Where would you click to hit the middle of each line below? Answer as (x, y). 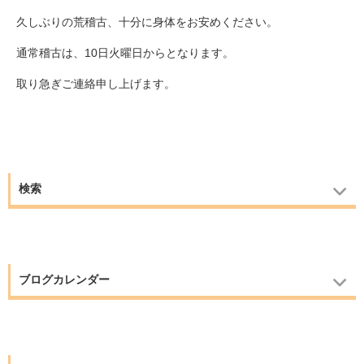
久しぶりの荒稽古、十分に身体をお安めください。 (147, 22)
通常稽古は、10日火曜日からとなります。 (125, 53)
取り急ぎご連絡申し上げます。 (96, 84)
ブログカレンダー (64, 280)
